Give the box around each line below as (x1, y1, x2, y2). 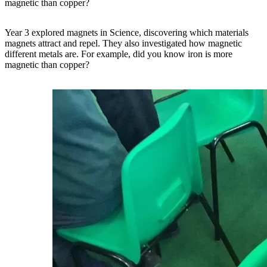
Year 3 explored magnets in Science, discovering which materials (5, 27, 249, 38)
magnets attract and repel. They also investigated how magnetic (5, 38, 242, 48)
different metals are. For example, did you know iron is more (5, 48, 232, 59)
